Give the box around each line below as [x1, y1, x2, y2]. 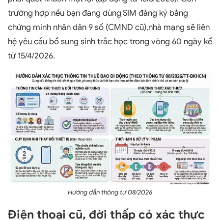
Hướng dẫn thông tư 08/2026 [68, 188, 152, 196]
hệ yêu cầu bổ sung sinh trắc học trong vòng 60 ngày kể [8, 36, 212, 47]
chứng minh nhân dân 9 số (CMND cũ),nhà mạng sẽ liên [8, 22, 210, 32]
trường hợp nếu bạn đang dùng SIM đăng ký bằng [8, 7, 188, 18]
